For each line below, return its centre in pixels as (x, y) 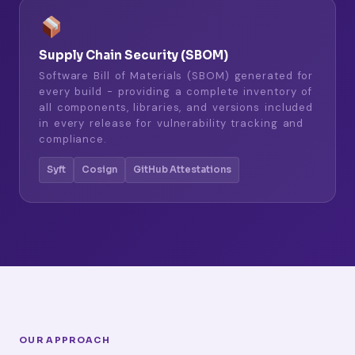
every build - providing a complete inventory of (176, 92)
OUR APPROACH (65, 340)
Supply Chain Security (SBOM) (134, 55)
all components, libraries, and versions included (176, 108)
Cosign (99, 170)
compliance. (73, 139)
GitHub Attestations (182, 170)
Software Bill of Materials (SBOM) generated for (176, 76)
